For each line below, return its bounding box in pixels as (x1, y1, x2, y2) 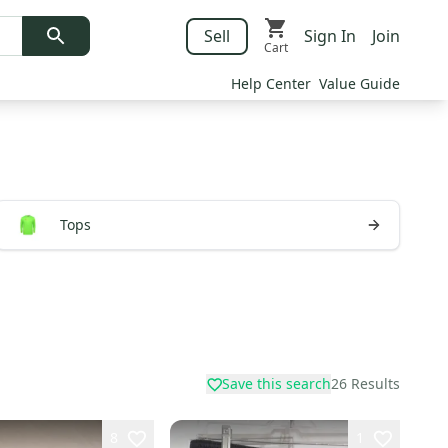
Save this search (222, 374, 331, 393)
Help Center (231, 74, 311, 93)
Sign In (304, 24, 356, 47)
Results (351, 374, 400, 393)
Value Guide (319, 74, 400, 93)
